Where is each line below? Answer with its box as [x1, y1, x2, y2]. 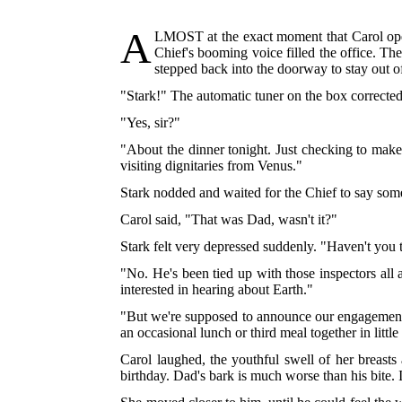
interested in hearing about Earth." [120, 282, 314, 298]
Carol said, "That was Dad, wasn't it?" [120, 212, 338, 228]
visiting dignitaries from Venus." [120, 158, 303, 174]
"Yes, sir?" [120, 115, 181, 131]
